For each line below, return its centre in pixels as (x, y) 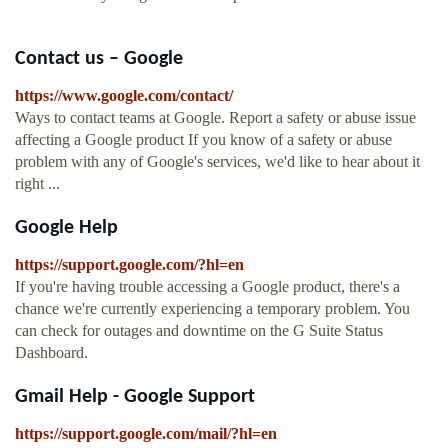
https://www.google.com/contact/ (124, 96)
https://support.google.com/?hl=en (129, 265)
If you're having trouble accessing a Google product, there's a (207, 287)
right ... (37, 184)
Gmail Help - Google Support (135, 397)
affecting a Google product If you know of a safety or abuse (203, 140)
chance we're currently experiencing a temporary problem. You (212, 309)
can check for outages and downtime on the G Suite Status (199, 331)
